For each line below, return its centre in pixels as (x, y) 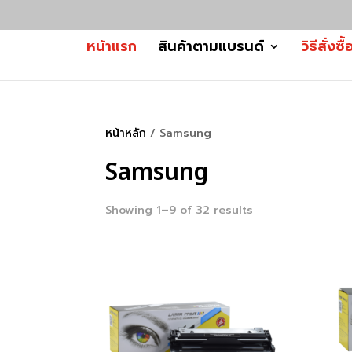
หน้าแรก (111, 47)
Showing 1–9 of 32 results (180, 210)
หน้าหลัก (126, 133)
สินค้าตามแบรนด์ (211, 47)
